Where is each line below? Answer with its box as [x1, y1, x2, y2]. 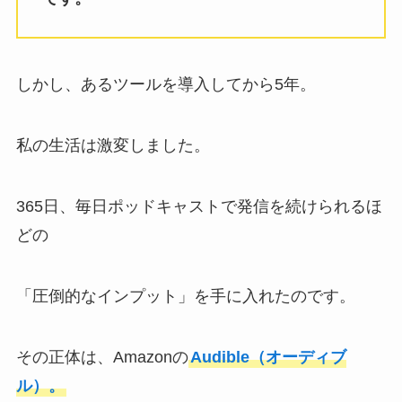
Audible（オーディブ [189, 347, 346, 366]
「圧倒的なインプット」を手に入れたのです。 [15, 286, 355, 305]
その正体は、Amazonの [15, 347, 188, 366]
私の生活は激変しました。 [15, 136, 210, 155]
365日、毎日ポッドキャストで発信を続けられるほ [15, 197, 382, 216]
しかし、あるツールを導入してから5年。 [15, 75, 316, 94]
